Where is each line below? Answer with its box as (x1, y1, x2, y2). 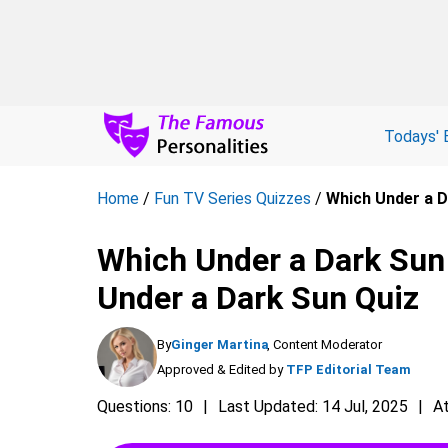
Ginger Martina (171, 337, 269, 352)
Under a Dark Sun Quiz (97, 279, 419, 317)
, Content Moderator (267, 337, 382, 352)
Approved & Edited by (157, 362, 283, 377)
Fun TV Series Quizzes (154, 189, 311, 208)
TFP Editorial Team (286, 362, 411, 377)
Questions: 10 (97, 397, 193, 416)
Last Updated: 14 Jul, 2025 (218, 397, 408, 416)
